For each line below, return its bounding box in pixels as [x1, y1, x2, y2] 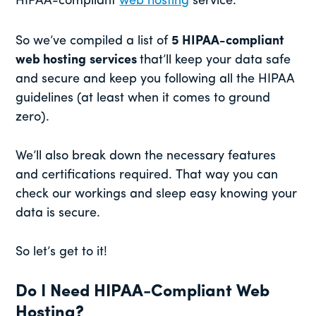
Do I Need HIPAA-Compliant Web [16, 283, 270, 300]
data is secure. [16, 206, 104, 220]
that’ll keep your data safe [140, 53, 291, 67]
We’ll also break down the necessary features [16, 149, 276, 163]
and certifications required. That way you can [16, 168, 279, 182]
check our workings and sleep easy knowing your [16, 187, 298, 201]
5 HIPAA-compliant [171, 34, 285, 48]
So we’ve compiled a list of [16, 34, 172, 48]
